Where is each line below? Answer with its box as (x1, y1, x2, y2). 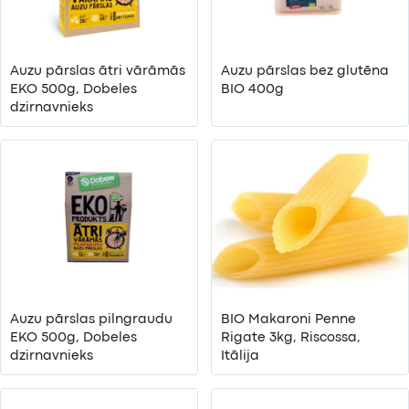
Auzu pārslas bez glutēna (221, 63, 389, 79)
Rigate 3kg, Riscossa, (221, 330, 361, 345)
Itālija (221, 348, 259, 363)
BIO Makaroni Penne (221, 311, 356, 327)
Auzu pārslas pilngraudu (10, 311, 173, 327)
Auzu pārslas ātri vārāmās (10, 63, 185, 79)
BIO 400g (221, 81, 284, 97)
